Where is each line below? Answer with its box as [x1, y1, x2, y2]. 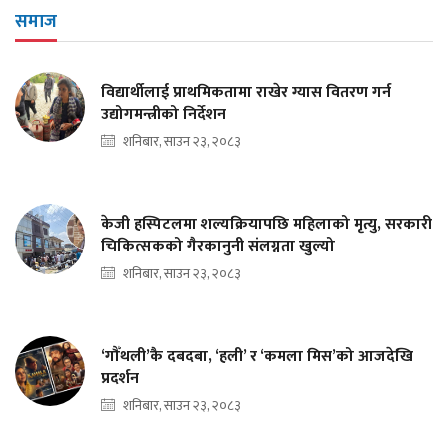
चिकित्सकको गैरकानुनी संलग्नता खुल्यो [101, 232, 335, 260]
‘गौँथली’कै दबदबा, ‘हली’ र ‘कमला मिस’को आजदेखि [101, 342, 413, 370]
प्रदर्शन [101, 364, 139, 392]
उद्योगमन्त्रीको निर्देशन [101, 100, 226, 128]
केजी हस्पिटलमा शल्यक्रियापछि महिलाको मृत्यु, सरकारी [101, 210, 432, 238]
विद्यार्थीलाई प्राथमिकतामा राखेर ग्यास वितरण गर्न [101, 78, 391, 106]
